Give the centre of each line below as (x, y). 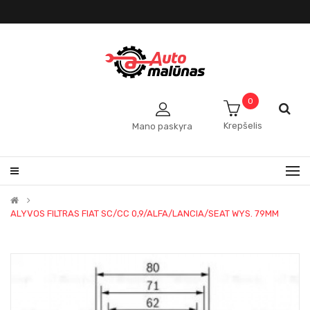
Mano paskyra (162, 126)
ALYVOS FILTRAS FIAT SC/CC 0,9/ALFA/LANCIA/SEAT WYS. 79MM (145, 213)
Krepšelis (243, 126)
